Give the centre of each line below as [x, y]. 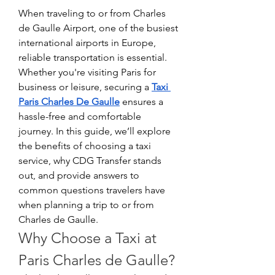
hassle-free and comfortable [80, 117]
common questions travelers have [92, 190]
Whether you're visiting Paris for [87, 72]
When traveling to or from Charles [92, 14]
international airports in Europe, [87, 43]
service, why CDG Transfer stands [90, 161]
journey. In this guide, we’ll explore [95, 131]
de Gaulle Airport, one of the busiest [98, 28]
